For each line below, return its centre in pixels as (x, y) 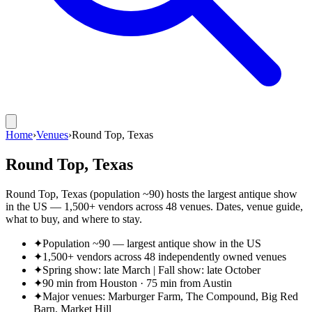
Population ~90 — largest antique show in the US (152, 243)
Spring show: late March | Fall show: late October (151, 270)
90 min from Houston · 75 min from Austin (137, 283)
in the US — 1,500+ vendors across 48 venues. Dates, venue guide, (154, 206)
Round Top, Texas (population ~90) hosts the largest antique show (151, 194)
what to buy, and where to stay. (74, 219)
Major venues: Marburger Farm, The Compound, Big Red (170, 296)
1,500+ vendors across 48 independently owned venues (164, 256)
